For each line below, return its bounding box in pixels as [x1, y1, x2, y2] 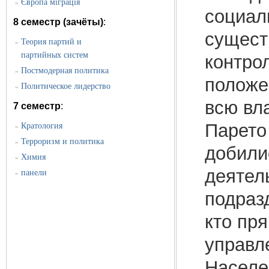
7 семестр [13, 101, 61, 112]
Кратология [21, 121, 63, 131]
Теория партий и [21, 37, 82, 47]
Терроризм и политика [21, 137, 104, 147]
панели [21, 168, 47, 178]
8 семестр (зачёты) [13, 17, 104, 28]
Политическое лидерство [21, 82, 111, 91]
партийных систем [21, 50, 89, 60]
